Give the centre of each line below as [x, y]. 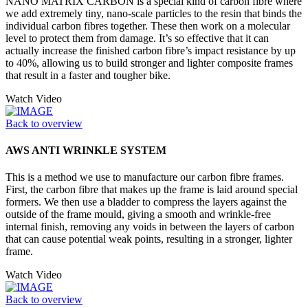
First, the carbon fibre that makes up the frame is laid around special [152, 190]
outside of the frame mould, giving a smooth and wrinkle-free [138, 214]
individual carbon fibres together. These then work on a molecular [148, 25]
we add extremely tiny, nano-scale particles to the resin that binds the [154, 13]
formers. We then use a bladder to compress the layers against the [146, 202]
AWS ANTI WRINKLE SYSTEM [86, 151]
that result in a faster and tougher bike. [88, 75]
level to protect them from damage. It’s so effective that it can [137, 38]
